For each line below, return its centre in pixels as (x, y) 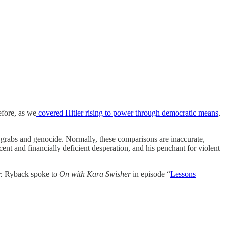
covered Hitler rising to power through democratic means (127, 113)
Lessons (183, 174)
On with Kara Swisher (95, 174)
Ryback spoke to (32, 174)
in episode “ (150, 174)
